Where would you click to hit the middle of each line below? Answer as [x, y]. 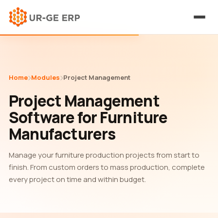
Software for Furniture [88, 117]
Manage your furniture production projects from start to [104, 155]
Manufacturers [62, 134]
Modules [45, 77]
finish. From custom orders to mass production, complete [107, 167]
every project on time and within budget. [77, 179]
